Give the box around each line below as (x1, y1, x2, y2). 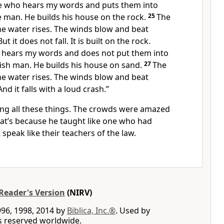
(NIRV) (65, 187, 92, 198)
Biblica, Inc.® (67, 205, 115, 216)
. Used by (115, 205, 150, 216)
